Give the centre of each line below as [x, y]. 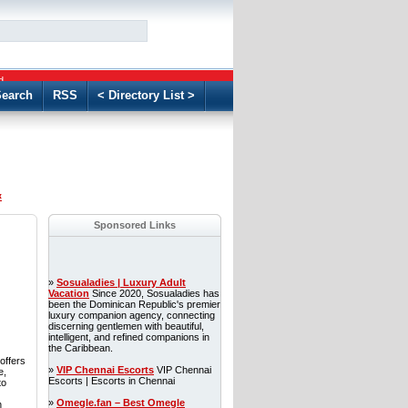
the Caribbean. [81, 348]
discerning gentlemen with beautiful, [126, 326]
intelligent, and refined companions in [129, 337]
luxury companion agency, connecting [132, 315]
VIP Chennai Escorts [105, 370]
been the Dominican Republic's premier [134, 304]
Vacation [69, 293]
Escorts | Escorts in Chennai [112, 381]
